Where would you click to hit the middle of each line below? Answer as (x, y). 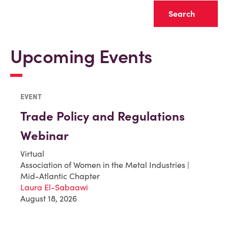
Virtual (32, 154)
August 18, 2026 (49, 198)
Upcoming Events (81, 56)
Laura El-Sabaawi (54, 187)
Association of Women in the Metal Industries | (105, 165)
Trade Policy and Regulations (103, 116)
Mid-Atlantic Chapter (60, 176)
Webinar (45, 136)
